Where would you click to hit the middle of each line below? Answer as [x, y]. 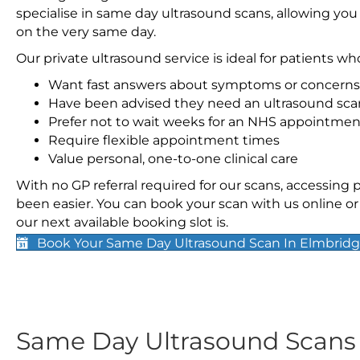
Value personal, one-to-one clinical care [173, 159]
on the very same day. [86, 32]
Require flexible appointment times [164, 140]
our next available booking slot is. [122, 222]
